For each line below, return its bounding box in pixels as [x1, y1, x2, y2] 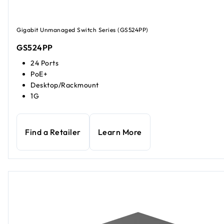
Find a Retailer [25, 127, 81, 137]
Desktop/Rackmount [30, 80, 99, 90]
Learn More [97, 127, 142, 137]
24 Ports [30, 58, 58, 68]
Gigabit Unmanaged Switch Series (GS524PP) [16, 25, 148, 33]
